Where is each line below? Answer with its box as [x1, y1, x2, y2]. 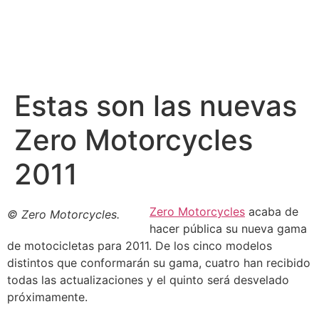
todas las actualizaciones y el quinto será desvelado [7, 273, 289, 287]
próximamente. [7, 290, 88, 304]
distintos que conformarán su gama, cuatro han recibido [7, 256, 310, 270]
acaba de [245, 204, 298, 219]
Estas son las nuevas [14, 88, 297, 123]
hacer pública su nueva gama [150, 221, 307, 236]
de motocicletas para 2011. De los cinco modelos [7, 239, 272, 253]
